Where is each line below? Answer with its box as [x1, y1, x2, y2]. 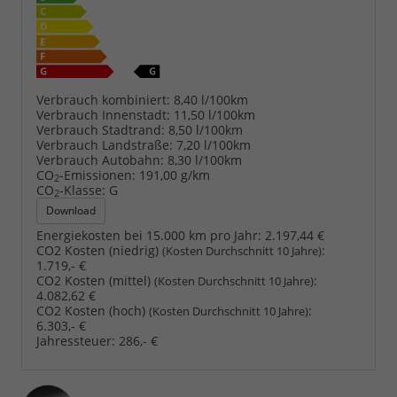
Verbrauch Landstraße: [36, 136, 173, 153]
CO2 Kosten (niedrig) [36, 241, 162, 259]
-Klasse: [59, 181, 105, 198]
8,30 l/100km [167, 151, 242, 168]
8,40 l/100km [174, 90, 248, 108]
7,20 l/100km [176, 136, 251, 153]
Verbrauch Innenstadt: [36, 105, 170, 123]
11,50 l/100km [174, 105, 255, 123]
